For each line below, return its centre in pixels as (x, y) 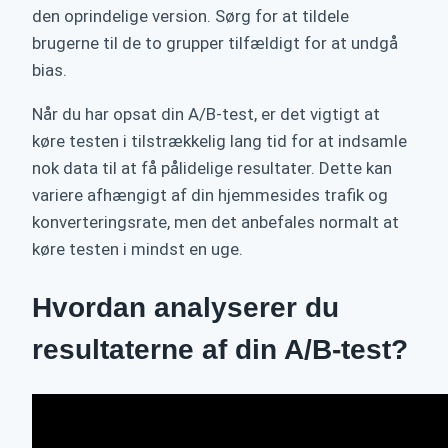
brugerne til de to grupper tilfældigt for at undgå (215, 43)
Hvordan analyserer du (185, 307)
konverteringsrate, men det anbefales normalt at (215, 222)
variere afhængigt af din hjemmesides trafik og (210, 195)
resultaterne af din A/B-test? (220, 349)
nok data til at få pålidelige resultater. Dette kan (212, 168)
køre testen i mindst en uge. (137, 249)
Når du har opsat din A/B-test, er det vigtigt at (206, 114)
